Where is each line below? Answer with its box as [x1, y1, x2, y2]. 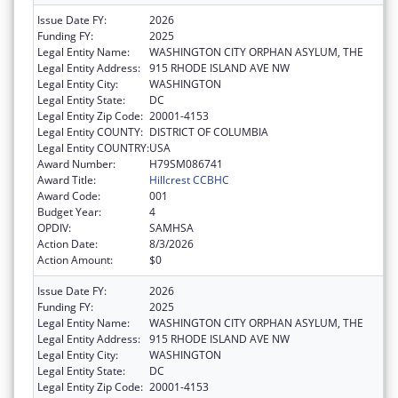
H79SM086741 [149, 155, 223, 171]
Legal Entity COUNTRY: [37, 139, 149, 155]
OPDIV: [37, 219, 71, 235]
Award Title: [37, 171, 96, 187]
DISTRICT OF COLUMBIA [149, 123, 268, 139]
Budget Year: [37, 203, 101, 219]
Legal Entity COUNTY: [37, 123, 143, 139]
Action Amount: [37, 251, 113, 267]
